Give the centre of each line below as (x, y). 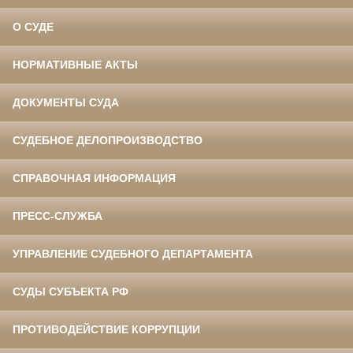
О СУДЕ (33, 27)
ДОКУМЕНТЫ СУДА (66, 103)
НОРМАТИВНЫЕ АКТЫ (75, 65)
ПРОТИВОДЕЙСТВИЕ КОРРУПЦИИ (106, 330)
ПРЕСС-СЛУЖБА (58, 216)
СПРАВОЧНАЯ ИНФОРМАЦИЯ (94, 178)
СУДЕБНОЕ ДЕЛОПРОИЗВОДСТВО (108, 141)
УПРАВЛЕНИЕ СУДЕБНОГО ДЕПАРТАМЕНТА (133, 254)
